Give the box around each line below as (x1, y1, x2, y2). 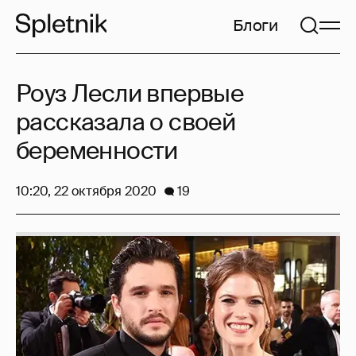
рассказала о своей (16, 106, 236, 137)
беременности (16, 135, 178, 166)
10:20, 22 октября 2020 (16, 183, 157, 199)
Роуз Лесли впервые (16, 78, 244, 109)
